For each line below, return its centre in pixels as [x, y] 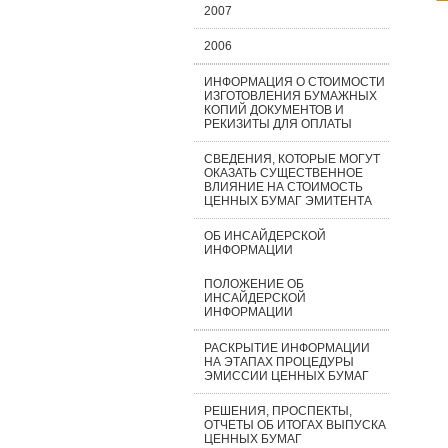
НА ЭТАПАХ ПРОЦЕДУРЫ [278, 362]
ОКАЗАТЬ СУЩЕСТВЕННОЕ [283, 173]
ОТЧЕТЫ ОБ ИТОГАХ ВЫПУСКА [294, 425]
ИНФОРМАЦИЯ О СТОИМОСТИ [294, 82]
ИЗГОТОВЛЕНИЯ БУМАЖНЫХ [290, 96]
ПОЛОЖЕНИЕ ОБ [253, 284]
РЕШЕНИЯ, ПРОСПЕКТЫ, [277, 411]
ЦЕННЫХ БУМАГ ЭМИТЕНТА [287, 201]
